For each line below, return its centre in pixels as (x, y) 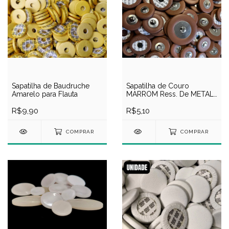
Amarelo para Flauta (45, 94)
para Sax (140, 102)
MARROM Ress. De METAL (170, 94)
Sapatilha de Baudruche (51, 86)
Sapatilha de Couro (158, 86)
